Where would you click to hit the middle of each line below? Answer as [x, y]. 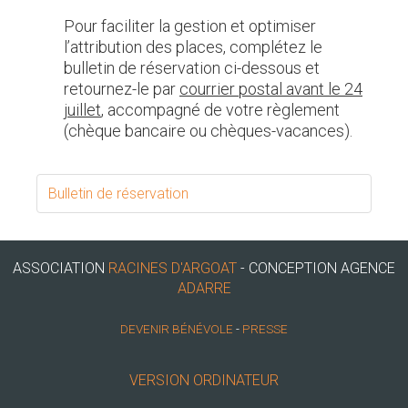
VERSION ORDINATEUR [204, 380]
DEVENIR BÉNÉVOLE [177, 328]
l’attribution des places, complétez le [193, 46]
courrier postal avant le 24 [271, 88]
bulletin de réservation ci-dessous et [192, 67]
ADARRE [204, 288]
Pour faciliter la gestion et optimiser [190, 25]
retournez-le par [122, 88]
